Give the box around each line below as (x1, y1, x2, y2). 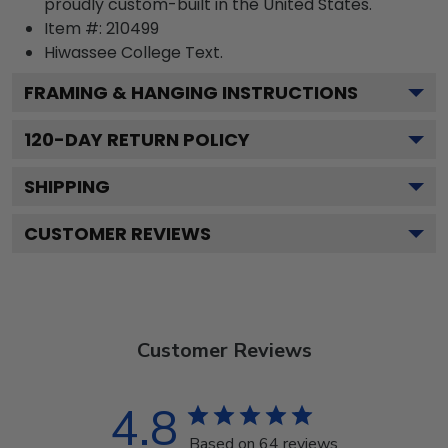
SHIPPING (24, 173, 110, 199)
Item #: (44, 16, 106, 40)
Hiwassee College (44, 40, 181, 64)
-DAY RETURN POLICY (54, 126, 250, 152)
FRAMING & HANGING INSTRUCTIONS (24, 79, 358, 105)
